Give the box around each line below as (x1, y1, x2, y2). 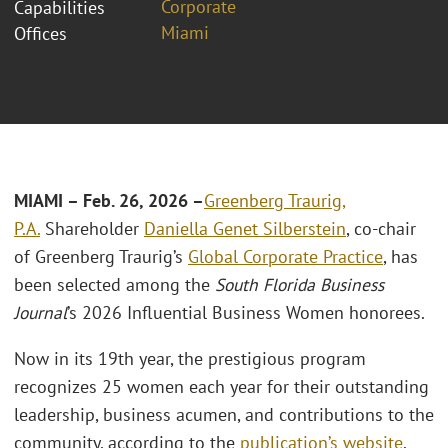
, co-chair (346, 217, 416, 241)
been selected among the (14, 273, 215, 297)
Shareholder (40, 217, 144, 241)
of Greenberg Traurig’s (14, 245, 188, 269)
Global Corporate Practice (188, 245, 383, 269)
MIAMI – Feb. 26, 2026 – (14, 189, 204, 213)
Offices (14, 21, 67, 45)
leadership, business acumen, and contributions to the (14, 402, 434, 426)
